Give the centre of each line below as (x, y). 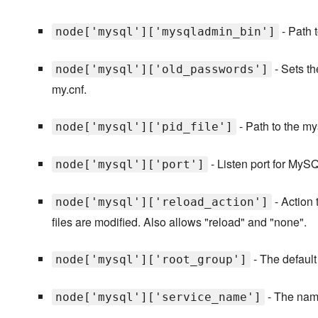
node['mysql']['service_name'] (158, 297)
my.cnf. (69, 89)
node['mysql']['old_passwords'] (161, 70)
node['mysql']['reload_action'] (161, 202)
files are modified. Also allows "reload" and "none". (179, 222)
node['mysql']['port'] (130, 165)
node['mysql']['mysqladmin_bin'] (165, 32)
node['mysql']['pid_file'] (144, 127)
